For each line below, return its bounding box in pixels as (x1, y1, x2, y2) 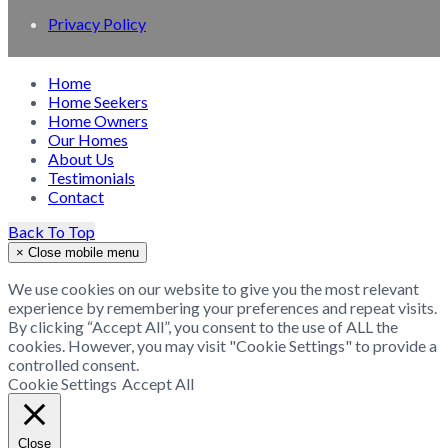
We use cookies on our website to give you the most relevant (8, 279, 419, 299)
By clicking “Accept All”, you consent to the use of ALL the (8, 317, 398, 337)
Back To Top (8, 222, 95, 242)
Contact (48, 187, 104, 207)
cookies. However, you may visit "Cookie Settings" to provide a (8, 336, 437, 356)
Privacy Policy (48, 14, 146, 34)
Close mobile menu (28, 245, 139, 261)
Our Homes (48, 130, 128, 150)
